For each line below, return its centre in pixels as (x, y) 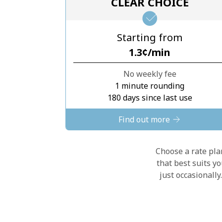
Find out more (145, 119)
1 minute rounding (150, 86)
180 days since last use (150, 98)
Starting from (150, 37)
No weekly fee (150, 74)
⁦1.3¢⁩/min (150, 52)
